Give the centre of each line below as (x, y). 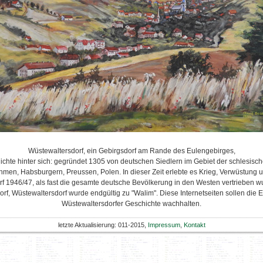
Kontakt (194, 225)
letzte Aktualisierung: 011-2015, (103, 225)
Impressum (164, 225)
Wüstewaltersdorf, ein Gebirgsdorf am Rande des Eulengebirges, (131, 151)
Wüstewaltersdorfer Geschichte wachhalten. (131, 204)
